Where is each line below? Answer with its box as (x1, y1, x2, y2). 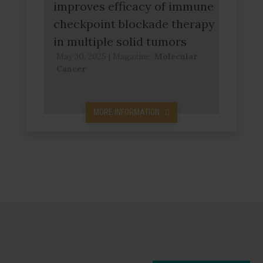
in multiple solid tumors (53, 34, 187, 49)
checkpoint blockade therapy (53, 16, 215, 32)
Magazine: (113, 51, 154, 62)
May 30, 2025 (56, 51, 106, 62)
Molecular (154, 51, 197, 62)
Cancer (56, 63, 86, 75)
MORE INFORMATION (93, 107, 160, 117)
